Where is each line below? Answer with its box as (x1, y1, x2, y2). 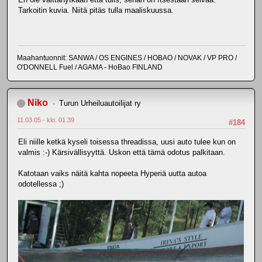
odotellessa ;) (18, 180, 64, 189)
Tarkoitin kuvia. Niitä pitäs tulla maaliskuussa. (18, 6, 174, 15)
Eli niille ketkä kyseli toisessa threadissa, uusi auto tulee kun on (18, 137, 236, 147)
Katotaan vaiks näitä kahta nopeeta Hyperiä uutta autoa (18, 169, 206, 178)
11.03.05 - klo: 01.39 (17, 116, 74, 123)
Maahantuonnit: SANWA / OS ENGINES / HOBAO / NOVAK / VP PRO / (17, 53, 237, 62)
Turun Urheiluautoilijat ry (58, 98, 141, 108)
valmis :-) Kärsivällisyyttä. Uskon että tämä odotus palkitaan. (18, 148, 225, 157)
